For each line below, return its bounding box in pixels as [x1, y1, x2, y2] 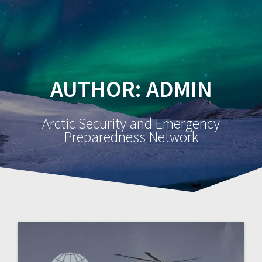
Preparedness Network [64, 127, 198, 146]
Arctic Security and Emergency [42, 114, 220, 133]
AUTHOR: [50, 74, 146, 104]
